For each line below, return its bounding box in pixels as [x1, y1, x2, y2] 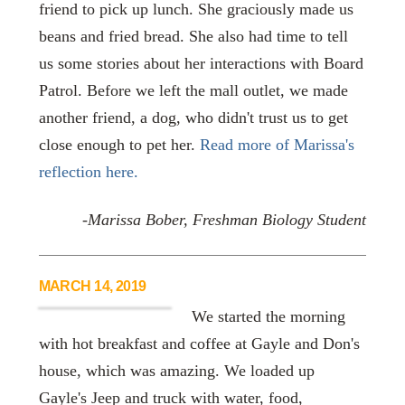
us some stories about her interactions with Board [38, 53, 363, 72]
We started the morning [192, 306, 346, 325]
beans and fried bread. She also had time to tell [38, 26, 348, 45]
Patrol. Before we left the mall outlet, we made [38, 80, 348, 99]
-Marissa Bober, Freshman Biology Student [82, 211, 367, 230]
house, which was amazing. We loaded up [38, 361, 315, 380]
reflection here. [38, 162, 138, 181]
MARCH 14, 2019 [38, 277, 146, 294]
